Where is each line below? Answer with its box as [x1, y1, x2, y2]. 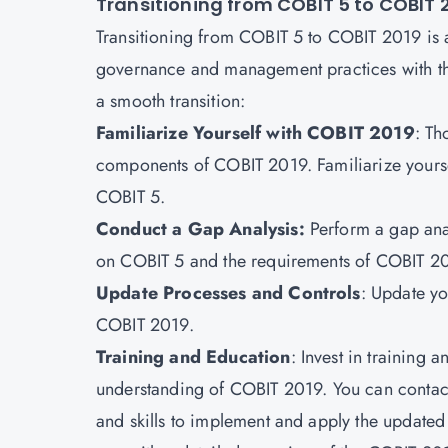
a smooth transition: [96, 88, 246, 114]
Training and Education [96, 344, 291, 370]
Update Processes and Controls [96, 280, 361, 306]
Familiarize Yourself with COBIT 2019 [96, 120, 415, 146]
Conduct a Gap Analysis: [96, 216, 305, 242]
